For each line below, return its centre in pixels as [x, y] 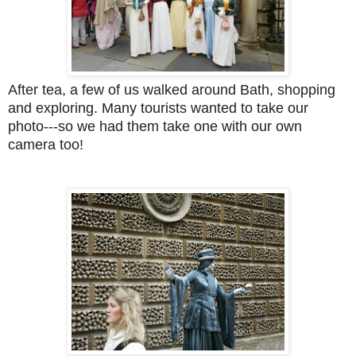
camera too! [48, 145]
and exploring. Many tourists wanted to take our [158, 108]
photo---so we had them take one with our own [155, 127]
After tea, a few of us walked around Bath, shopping [172, 90]
